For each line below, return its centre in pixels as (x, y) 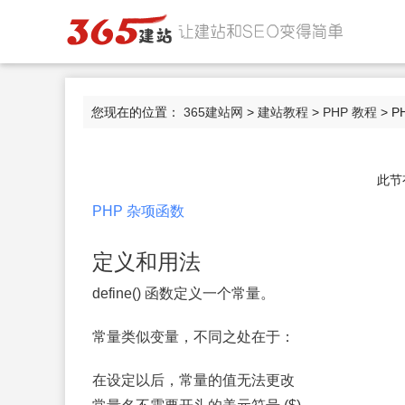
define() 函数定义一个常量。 (184, 293)
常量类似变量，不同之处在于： (193, 337)
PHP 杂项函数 (138, 211)
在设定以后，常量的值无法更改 (193, 380)
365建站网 (213, 112)
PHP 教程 (350, 112)
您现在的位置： (137, 112)
